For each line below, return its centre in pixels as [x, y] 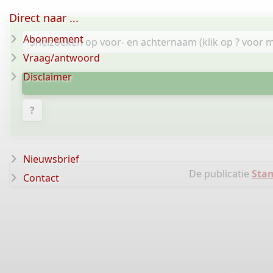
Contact [41, 178]
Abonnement [53, 39]
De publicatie [220, 174]
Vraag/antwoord [62, 58]
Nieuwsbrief [51, 159]
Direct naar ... [44, 18]
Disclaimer [48, 77]
